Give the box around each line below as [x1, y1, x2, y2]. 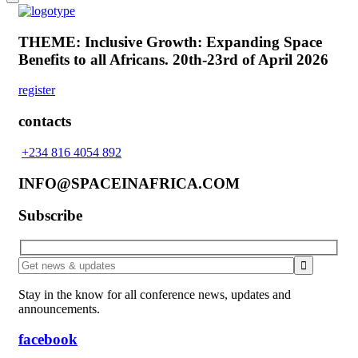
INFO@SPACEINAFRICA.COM [18, 174, 240, 192]
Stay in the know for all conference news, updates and [18, 287, 291, 301]
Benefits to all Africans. [18, 50, 173, 68]
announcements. [18, 301, 100, 316]
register [18, 83, 55, 97]
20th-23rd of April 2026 [173, 50, 328, 68]
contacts [18, 113, 71, 130]
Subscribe [18, 207, 82, 225]
